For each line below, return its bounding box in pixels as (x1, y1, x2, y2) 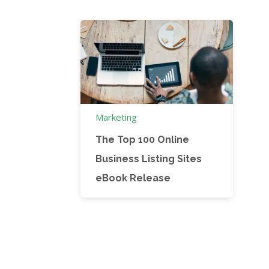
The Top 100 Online (95, 134, 190, 146)
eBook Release (95, 172, 171, 184)
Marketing (95, 111, 138, 124)
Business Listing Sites (95, 153, 202, 165)
